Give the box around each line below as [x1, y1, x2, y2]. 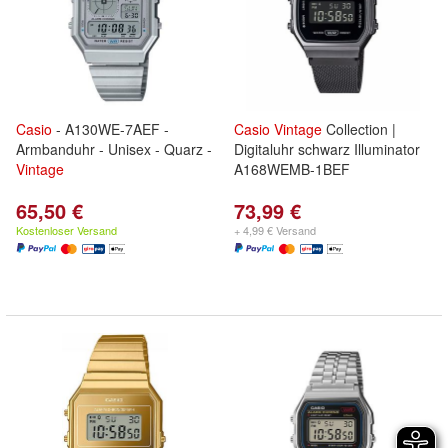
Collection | [322, 119, 396, 139]
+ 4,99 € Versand [234, 222, 316, 238]
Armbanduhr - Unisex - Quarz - [16, 139, 212, 159]
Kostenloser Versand [16, 222, 117, 238]
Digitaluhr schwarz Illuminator [234, 139, 420, 159]
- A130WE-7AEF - [52, 119, 169, 139]
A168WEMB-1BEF [234, 159, 350, 179]
